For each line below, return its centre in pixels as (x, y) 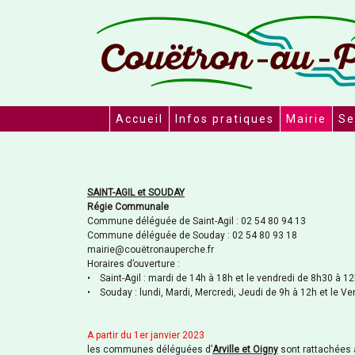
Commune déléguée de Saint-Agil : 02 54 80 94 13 (197, 221)
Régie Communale (128, 207)
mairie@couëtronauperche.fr (151, 250)
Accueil (139, 119)
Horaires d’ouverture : (134, 264)
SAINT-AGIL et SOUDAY (136, 193)
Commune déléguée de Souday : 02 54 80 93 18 (192, 235)
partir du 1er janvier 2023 (150, 335)
